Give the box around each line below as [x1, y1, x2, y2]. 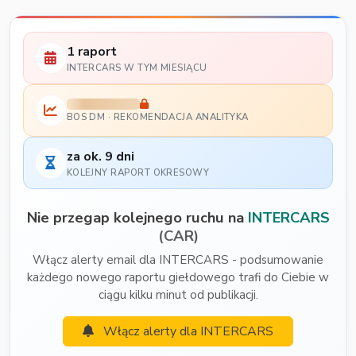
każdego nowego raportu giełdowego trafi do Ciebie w [27, 269, 329, 286]
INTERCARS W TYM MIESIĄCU [66, 60, 207, 74]
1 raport [66, 43, 117, 61]
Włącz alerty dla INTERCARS [100, 323, 273, 341]
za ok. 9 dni [66, 148, 134, 166]
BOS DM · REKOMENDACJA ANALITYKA [66, 110, 249, 124]
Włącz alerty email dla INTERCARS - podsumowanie [33, 252, 323, 269]
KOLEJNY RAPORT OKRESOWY [66, 165, 210, 179]
